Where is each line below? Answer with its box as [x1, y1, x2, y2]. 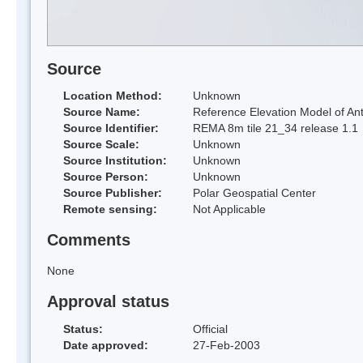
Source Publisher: [63, 186, 162, 200]
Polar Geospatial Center [193, 186, 316, 200]
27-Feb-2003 [193, 338, 260, 352]
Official [193, 322, 228, 335]
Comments [47, 231, 130, 250]
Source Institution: [63, 154, 167, 168]
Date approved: [63, 338, 148, 352]
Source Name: [63, 105, 140, 119]
